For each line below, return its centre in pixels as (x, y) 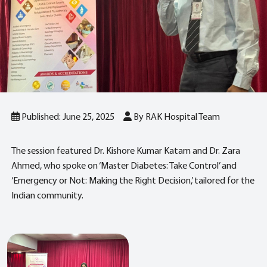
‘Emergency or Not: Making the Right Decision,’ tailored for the (133, 181)
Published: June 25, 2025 (68, 117)
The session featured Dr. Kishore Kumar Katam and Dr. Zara (126, 151)
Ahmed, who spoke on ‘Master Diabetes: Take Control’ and (124, 166)
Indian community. (47, 196)
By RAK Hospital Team (176, 117)
